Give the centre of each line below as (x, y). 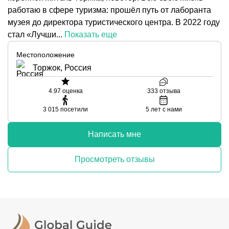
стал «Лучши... (35, 35)
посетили (74, 109)
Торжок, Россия (62, 68)
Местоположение (45, 55)
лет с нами (166, 109)
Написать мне (114, 134)
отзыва (170, 91)
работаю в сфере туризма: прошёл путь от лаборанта (109, 10)
